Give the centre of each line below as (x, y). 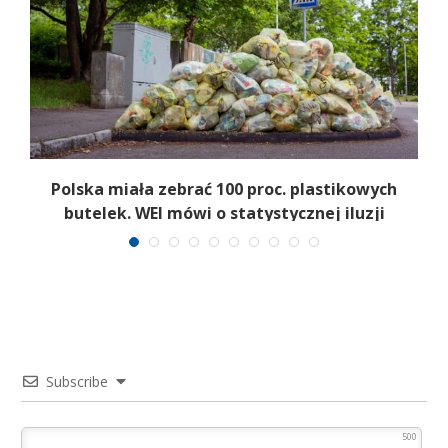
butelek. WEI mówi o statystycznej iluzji (224, 213)
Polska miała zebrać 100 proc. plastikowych (224, 189)
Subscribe (77, 381)
